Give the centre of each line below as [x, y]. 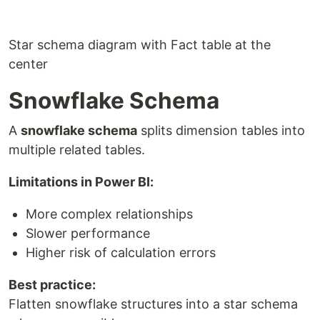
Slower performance [88, 233]
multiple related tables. [77, 149]
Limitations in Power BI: [81, 181]
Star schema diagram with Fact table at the [140, 44]
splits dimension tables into [221, 130]
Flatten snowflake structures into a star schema [153, 304]
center [28, 64]
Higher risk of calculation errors [121, 252]
